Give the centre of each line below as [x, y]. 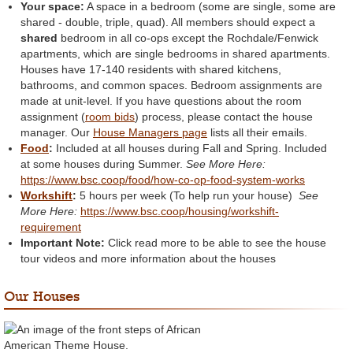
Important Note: [64, 243]
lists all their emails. [257, 133]
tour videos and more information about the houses [148, 259]
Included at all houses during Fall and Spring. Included [191, 149]
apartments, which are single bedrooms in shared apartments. [175, 54]
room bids [110, 117]
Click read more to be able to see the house [217, 243]
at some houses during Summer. [103, 164]
